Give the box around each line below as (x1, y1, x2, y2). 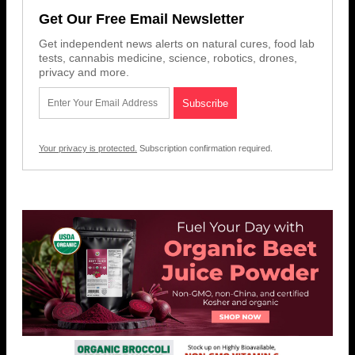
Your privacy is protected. (39, 143, 137, 154)
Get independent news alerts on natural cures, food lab (39, 37, 315, 51)
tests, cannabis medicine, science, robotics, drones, (39, 52, 297, 65)
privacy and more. (39, 66, 129, 79)
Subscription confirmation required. (137, 143, 273, 154)
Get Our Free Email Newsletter (39, 11, 244, 28)
